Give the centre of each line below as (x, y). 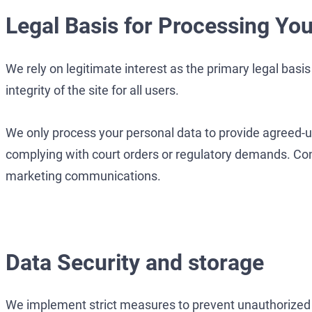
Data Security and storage (135, 262)
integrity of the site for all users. (92, 90)
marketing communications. (83, 175)
